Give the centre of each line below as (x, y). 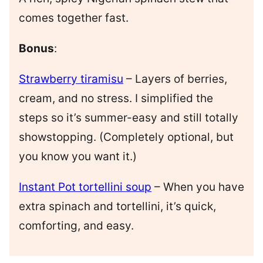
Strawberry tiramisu (71, 79)
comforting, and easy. (76, 226)
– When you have (198, 187)
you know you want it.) (78, 157)
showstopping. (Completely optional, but (126, 137)
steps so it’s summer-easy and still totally (129, 118)
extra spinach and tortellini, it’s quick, (117, 207)
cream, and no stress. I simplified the (116, 99)
